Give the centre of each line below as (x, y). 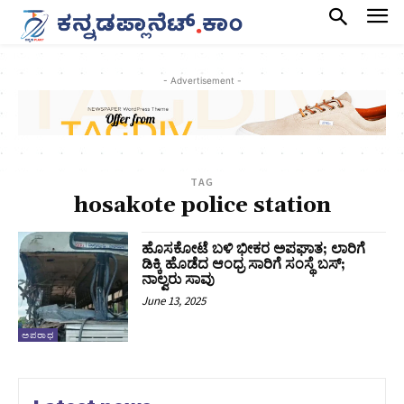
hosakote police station (202, 206)
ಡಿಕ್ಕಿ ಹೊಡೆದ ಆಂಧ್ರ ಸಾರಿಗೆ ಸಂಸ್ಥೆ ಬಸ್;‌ (244, 265)
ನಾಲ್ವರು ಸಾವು (179, 280)
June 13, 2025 (174, 301)
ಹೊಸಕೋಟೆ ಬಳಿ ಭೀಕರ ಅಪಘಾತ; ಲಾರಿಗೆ (254, 249)
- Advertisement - (202, 80)
